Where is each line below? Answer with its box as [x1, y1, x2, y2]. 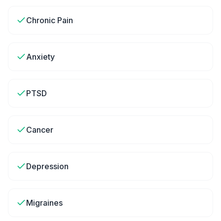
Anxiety [26, 52, 55, 62]
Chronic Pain [26, 15, 73, 25]
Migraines [26, 198, 63, 208]
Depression [26, 161, 69, 171]
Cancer [26, 125, 53, 135]
